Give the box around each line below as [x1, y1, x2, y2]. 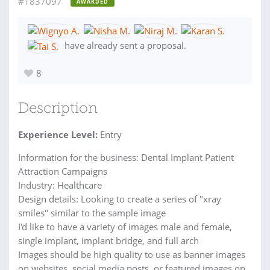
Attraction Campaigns [18, 165, 107, 177]
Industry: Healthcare [18, 178, 102, 191]
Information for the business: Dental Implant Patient [18, 151, 234, 163]
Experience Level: [18, 128, 98, 140]
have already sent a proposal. [62, 39, 186, 52]
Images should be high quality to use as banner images [18, 248, 245, 260]
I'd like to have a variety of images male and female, [18, 220, 232, 233]
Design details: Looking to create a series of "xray [18, 192, 221, 205]
